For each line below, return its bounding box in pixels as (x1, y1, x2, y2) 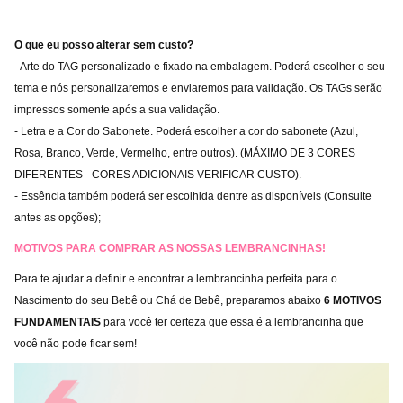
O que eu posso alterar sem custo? (14, 39, 193, 51)
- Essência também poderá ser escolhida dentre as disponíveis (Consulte (14, 190, 372, 202)
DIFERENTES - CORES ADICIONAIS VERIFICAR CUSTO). (14, 168, 301, 181)
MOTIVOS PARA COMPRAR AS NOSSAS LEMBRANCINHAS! (14, 242, 326, 255)
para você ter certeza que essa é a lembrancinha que (103, 316, 363, 328)
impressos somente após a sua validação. (14, 103, 219, 116)
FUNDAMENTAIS (14, 316, 103, 328)
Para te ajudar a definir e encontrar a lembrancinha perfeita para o (14, 273, 337, 285)
